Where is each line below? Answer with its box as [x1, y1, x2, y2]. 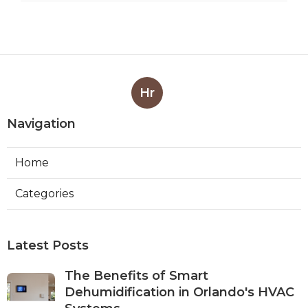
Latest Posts [7, 238, 89, 253]
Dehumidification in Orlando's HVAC [65, 285, 294, 300]
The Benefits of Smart [65, 268, 208, 283]
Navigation [7, 116, 76, 131]
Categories [15, 187, 74, 200]
